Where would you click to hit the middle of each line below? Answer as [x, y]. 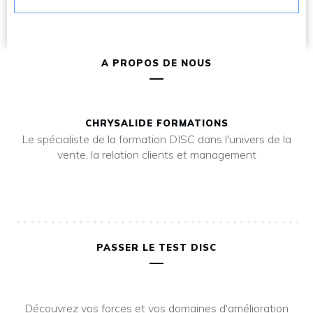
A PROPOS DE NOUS [156, 63]
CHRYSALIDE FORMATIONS [156, 123]
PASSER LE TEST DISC [156, 247]
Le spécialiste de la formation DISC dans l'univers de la [156, 139]
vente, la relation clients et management [156, 154]
